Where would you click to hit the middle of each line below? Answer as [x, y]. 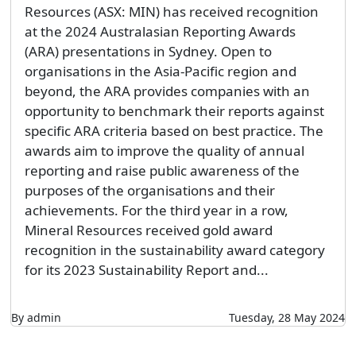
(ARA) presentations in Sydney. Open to [148, 52]
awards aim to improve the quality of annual [164, 151]
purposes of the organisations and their [149, 191]
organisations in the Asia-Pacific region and [160, 72]
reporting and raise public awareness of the [162, 171]
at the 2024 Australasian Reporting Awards [160, 32]
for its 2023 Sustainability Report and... [146, 270]
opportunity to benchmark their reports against [174, 111]
